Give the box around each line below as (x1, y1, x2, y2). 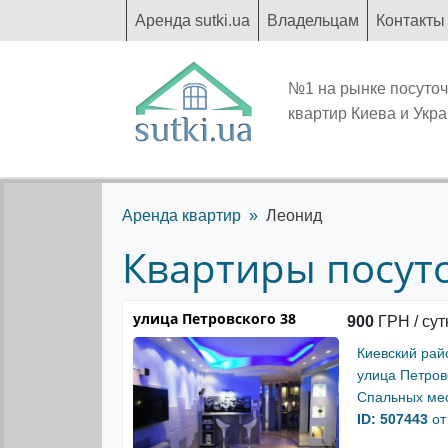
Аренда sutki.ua (135, 12, 250, 29)
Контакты (376, 12, 445, 29)
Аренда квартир (122, 207, 241, 224)
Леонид (266, 207, 322, 224)
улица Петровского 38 (133, 309, 296, 328)
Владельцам (267, 12, 359, 29)
